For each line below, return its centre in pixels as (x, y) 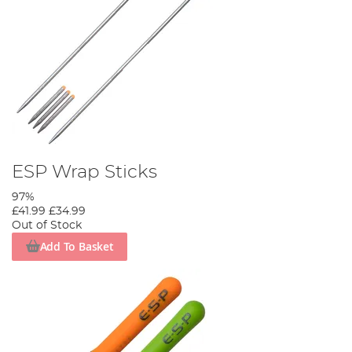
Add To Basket (77, 247)
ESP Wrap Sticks (84, 172)
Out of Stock (47, 225)
